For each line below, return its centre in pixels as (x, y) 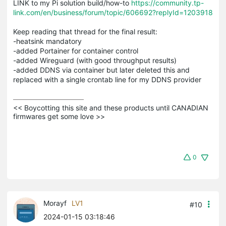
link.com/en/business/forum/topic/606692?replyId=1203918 (113, 12)
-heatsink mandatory (47, 41)
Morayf (55, 203)
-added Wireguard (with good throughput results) (95, 60)
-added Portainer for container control (76, 50)
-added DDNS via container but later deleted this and (101, 70)
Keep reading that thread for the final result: (85, 31)
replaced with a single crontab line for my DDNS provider (107, 79)
